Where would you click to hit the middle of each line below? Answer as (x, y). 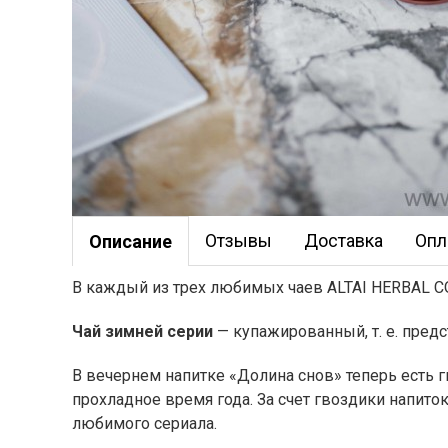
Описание (130, 241)
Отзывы (238, 240)
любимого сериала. (144, 423)
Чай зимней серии (142, 331)
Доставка (343, 240)
